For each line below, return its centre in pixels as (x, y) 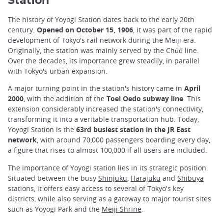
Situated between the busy (53, 178)
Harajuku (146, 178)
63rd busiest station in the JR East (133, 130)
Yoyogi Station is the (42, 130)
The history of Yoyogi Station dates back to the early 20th (101, 20)
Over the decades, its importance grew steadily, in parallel (104, 61)
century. (22, 30)
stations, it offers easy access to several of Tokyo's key (96, 188)
